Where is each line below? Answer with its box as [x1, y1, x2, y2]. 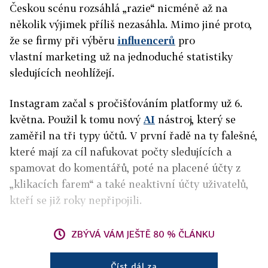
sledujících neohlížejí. [10, 66, 114, 79]
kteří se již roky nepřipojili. [10, 194, 142, 206]
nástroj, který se [155, 113, 236, 126]
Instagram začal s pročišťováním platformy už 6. [10, 97, 242, 109]
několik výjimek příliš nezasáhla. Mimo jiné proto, [10, 18, 252, 31]
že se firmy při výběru [10, 34, 117, 47]
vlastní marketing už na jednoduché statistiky [10, 50, 233, 63]
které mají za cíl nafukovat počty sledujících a [10, 145, 232, 158]
